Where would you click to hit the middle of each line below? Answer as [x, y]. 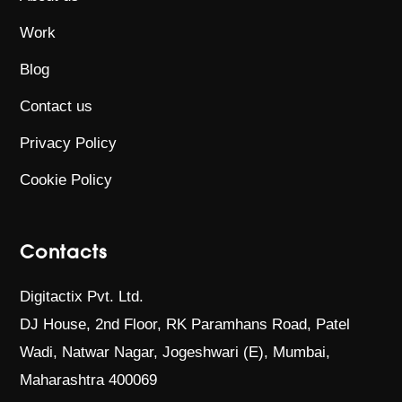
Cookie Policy [66, 179]
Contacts [64, 251]
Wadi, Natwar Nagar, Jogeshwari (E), [147, 352]
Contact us [57, 106]
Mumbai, [302, 352]
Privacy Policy [69, 143]
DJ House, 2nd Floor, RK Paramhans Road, [168, 324]
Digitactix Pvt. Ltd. [82, 296]
